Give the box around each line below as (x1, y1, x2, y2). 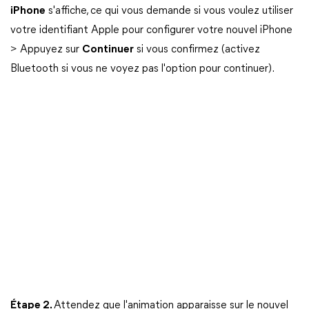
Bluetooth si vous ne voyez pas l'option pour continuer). (10, 63, 275, 74)
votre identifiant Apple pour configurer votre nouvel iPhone (10, 25, 292, 36)
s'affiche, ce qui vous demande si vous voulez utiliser (46, 6, 293, 17)
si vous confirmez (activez (134, 44, 260, 55)
